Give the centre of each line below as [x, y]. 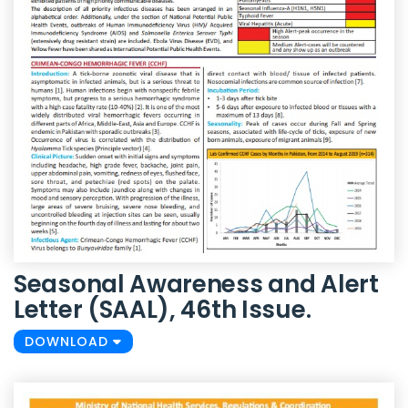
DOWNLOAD [69, 341]
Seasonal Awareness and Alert [196, 284]
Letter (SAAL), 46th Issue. [163, 309]
